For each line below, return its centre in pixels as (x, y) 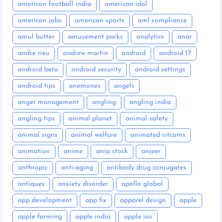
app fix (96, 200)
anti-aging (77, 167)
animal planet (90, 118)
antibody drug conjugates (146, 167)
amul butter (36, 37)
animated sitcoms (158, 135)
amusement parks (95, 37)
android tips (37, 86)
